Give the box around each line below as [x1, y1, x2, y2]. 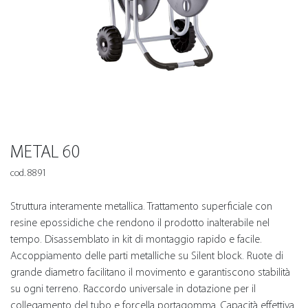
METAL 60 [10, 141, 80, 162]
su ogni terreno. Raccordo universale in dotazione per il [10, 282, 256, 295]
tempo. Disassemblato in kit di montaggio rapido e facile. [10, 232, 262, 245]
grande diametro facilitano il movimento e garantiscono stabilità [10, 265, 290, 278]
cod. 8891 [10, 167, 47, 179]
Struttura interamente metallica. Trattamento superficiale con [10, 199, 272, 212]
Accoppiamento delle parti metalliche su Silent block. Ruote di [10, 249, 283, 262]
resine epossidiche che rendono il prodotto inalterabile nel [10, 216, 269, 229]
